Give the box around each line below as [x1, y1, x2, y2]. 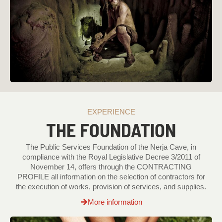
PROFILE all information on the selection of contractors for [17, 172, 205, 181]
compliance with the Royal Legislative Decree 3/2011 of [22, 153, 200, 161]
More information [87, 198, 142, 206]
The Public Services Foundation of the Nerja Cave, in [26, 143, 196, 151]
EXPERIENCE [87, 108, 135, 116]
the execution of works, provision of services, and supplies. [16, 182, 206, 191]
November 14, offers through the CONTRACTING [30, 163, 192, 171]
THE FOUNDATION [46, 118, 176, 141]
